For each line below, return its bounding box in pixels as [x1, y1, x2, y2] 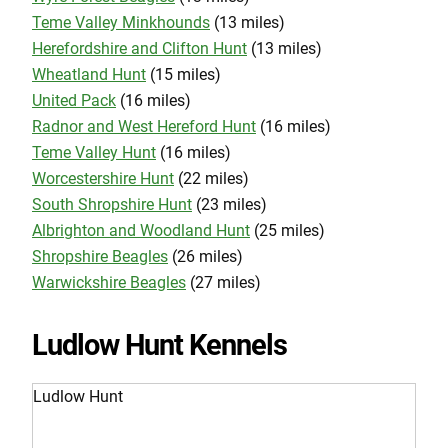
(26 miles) [168, 246, 243, 266]
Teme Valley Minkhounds [32, 12, 210, 32]
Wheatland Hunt [32, 64, 146, 84]
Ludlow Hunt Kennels [32, 328, 287, 363]
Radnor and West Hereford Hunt [32, 116, 256, 136]
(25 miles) [250, 220, 325, 240]
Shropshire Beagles [32, 246, 168, 266]
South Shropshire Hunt [32, 194, 192, 214]
